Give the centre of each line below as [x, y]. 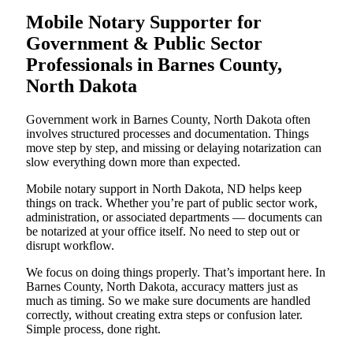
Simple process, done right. [93, 329]
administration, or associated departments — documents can [174, 217]
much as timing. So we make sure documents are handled [168, 301]
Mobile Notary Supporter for [144, 22]
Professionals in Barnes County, [154, 65]
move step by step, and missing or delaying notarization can [174, 148]
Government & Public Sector [144, 44]
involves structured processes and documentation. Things [167, 134]
